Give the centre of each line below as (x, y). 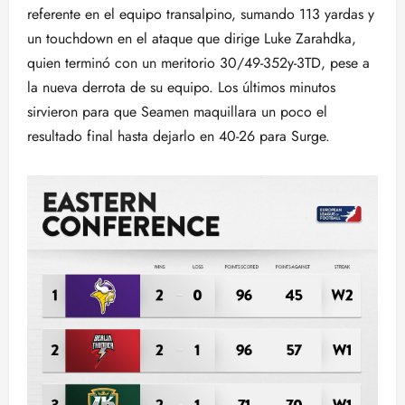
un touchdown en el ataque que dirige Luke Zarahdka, (192, 38)
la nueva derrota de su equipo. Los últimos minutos (181, 87)
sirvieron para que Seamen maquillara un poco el (177, 112)
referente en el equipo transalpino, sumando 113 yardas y (201, 14)
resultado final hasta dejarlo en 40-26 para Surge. (179, 136)
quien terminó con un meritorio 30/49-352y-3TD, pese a (198, 63)
